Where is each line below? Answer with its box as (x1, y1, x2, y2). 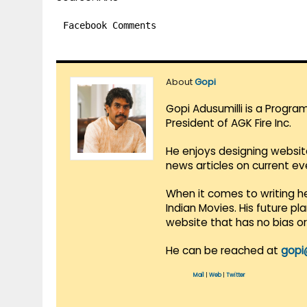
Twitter (226, 271, 245, 280)
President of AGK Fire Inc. (166, 116, 291, 131)
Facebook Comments (63, 20, 156, 32)
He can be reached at (166, 243, 281, 258)
